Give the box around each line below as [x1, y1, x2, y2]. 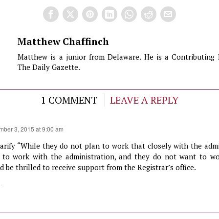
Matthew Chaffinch [18, 35, 109, 48]
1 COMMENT [41, 93, 97, 107]
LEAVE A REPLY [110, 93, 178, 107]
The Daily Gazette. [18, 62, 80, 72]
